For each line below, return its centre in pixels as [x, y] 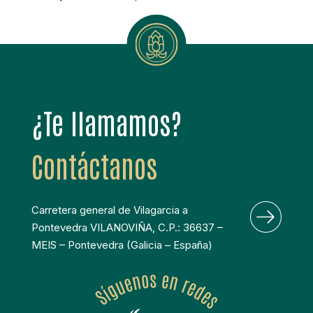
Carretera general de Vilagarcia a [109, 210]
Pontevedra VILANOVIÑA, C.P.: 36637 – [127, 228]
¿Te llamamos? [106, 123]
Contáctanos [94, 166]
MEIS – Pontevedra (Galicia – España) [122, 245]
